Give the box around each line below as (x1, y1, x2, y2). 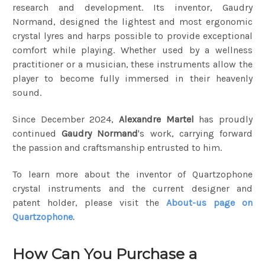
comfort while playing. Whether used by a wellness (12, 44, 253, 56)
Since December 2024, (12, 113, 119, 125)
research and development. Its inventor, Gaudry (12, 1, 253, 13)
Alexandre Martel (119, 113, 194, 125)
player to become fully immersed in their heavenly (12, 72, 253, 84)
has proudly (193, 113, 253, 125)
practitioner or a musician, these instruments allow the (12, 58, 253, 70)
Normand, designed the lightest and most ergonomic (12, 15, 253, 27)
